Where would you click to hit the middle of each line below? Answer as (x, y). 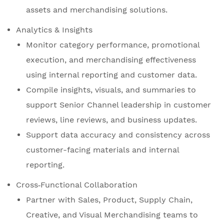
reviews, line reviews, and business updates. (111, 120)
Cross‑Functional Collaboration (77, 185)
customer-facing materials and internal (102, 150)
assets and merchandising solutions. (97, 10)
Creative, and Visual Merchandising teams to (112, 215)
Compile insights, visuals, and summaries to (111, 90)
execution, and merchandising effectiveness (111, 60)
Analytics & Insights (54, 30)
